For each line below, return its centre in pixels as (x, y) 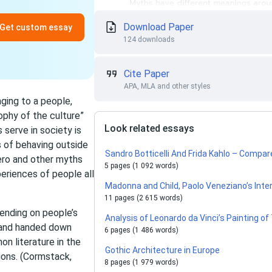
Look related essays (150, 128)
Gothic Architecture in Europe (163, 250)
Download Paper (159, 27)
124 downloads (149, 39)
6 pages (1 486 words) (142, 230)
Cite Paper (147, 74)
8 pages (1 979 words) (142, 262)
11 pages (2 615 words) (144, 198)
